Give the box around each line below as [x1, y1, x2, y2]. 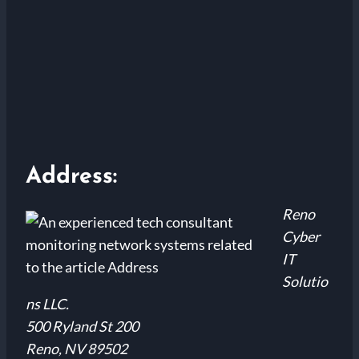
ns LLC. [26, 294, 69, 313]
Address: [26, 164, 117, 188]
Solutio [282, 272, 328, 290]
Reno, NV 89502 [26, 339, 127, 357]
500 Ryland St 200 [26, 317, 139, 335]
